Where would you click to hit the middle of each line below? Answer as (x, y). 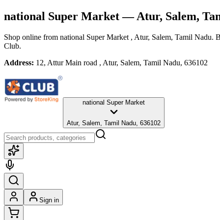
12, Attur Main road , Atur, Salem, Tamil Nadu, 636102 (122, 62)
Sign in (49, 200)
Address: (19, 62)
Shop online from (32, 37)
